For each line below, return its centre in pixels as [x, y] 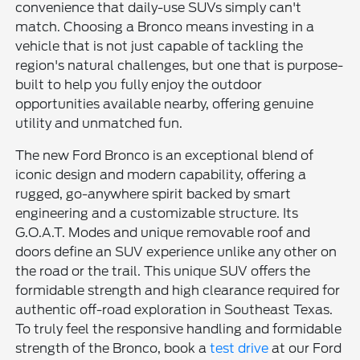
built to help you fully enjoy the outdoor [139, 84]
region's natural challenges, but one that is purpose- [180, 65]
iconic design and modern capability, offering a [161, 174]
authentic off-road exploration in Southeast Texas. [174, 309]
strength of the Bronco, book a [113, 348]
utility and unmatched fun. [99, 123]
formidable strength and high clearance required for [178, 290]
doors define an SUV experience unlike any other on [176, 252]
